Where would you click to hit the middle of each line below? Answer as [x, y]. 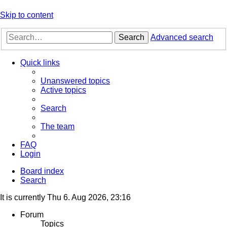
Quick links [40, 63]
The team [58, 127]
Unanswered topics [75, 81]
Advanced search [182, 37]
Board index [42, 171]
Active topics [63, 90]
